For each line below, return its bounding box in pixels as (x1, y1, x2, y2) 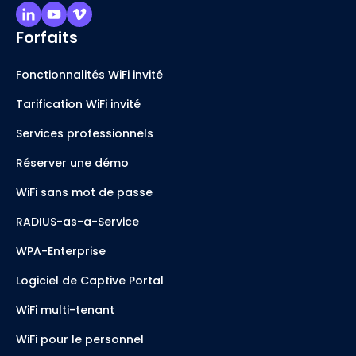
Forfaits (16, 26, 78, 49)
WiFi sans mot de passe (16, 184, 153, 201)
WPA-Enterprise (16, 243, 106, 260)
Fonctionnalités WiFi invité (16, 67, 163, 83)
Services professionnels (16, 126, 153, 142)
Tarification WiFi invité (16, 96, 141, 113)
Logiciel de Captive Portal (16, 273, 164, 289)
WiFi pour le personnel (16, 331, 144, 348)
